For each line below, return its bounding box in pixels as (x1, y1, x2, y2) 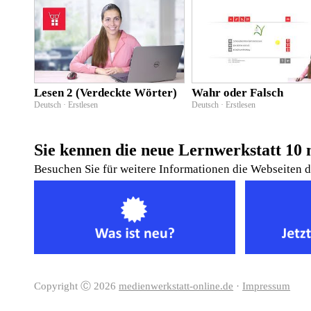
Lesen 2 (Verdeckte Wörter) (34, 85, 178, 99)
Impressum (242, 280, 291, 292)
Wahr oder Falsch (192, 85, 284, 99)
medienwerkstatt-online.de (119, 280, 234, 292)
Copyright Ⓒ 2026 (34, 280, 119, 292)
